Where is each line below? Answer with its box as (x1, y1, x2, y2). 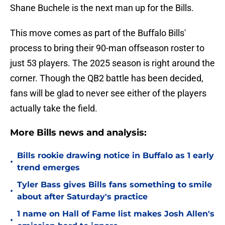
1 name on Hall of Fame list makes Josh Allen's (17, 209, 214, 219)
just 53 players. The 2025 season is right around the (10, 58, 215, 69)
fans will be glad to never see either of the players (10, 88, 206, 99)
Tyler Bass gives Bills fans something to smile (17, 180, 212, 190)
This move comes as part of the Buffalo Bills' (10, 28, 186, 39)
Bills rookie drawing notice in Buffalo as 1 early (17, 151, 214, 161)
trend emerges (17, 163, 80, 173)
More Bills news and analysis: (10, 127, 147, 139)
